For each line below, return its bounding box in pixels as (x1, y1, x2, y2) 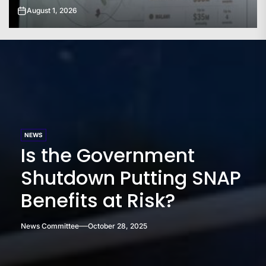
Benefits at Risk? (21, 187, 175, 214)
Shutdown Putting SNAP (21, 164, 241, 192)
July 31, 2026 (41, 6, 87, 15)
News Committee (21, 221, 79, 231)
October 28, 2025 (88, 221, 147, 231)
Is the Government (21, 142, 195, 169)
